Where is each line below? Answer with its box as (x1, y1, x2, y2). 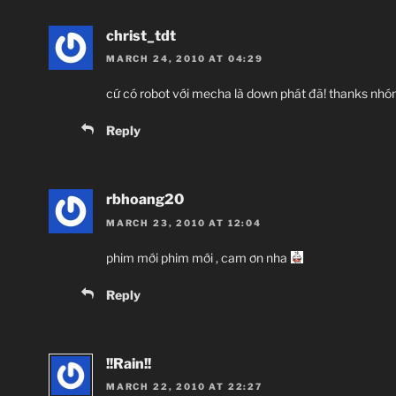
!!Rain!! (106, 354, 151, 372)
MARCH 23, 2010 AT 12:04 (106, 217, 262, 228)
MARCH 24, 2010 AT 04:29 (106, 53, 263, 65)
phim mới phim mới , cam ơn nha (106, 249, 290, 265)
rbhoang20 (106, 191, 184, 209)
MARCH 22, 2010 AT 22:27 (106, 380, 263, 392)
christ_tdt (106, 27, 176, 44)
